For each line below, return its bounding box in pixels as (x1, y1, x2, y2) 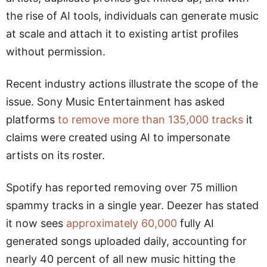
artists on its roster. (6, 149, 105, 162)
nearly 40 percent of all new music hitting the (6, 253, 235, 265)
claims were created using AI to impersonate (6, 131, 230, 144)
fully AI (180, 217, 214, 229)
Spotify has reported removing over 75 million (6, 181, 238, 194)
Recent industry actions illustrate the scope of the (6, 77, 258, 90)
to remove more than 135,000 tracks (58, 113, 243, 126)
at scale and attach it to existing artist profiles (6, 27, 238, 40)
